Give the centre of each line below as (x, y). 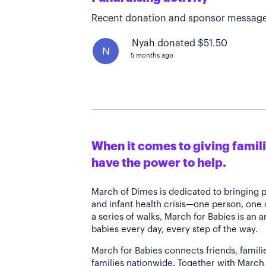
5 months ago (152, 56)
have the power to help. (159, 163)
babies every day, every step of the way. (175, 229)
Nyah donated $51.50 (180, 43)
